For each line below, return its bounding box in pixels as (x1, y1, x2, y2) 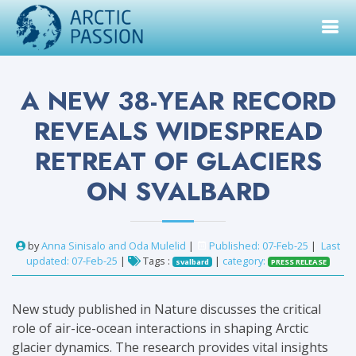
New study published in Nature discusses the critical (12, 300, 321, 318)
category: (222, 253, 268, 268)
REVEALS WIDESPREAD (33, 113, 323, 149)
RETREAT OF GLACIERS (34, 143, 322, 180)
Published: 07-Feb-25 (209, 238, 308, 253)
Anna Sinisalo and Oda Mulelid (41, 238, 186, 253)
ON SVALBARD (86, 173, 270, 210)
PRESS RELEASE (270, 257, 327, 267)
